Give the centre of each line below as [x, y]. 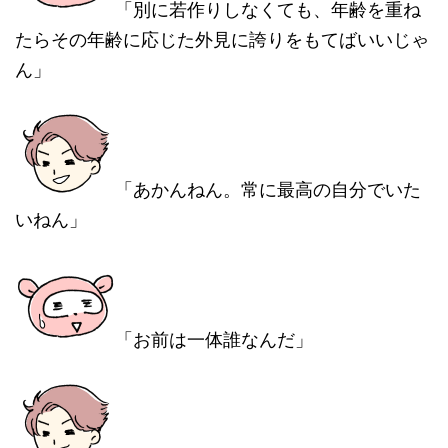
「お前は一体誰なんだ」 [214, 339]
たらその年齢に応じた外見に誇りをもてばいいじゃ [222, 39]
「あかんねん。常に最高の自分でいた [268, 189]
